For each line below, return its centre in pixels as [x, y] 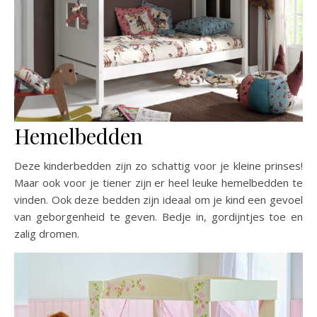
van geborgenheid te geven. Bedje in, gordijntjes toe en [158, 216]
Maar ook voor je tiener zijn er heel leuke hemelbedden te [158, 182]
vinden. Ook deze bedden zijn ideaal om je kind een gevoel [158, 199]
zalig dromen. [47, 233]
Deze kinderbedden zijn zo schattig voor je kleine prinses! [158, 165]
